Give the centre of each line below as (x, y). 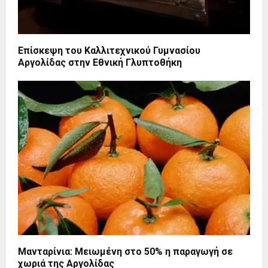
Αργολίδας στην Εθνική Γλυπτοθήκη (100, 62)
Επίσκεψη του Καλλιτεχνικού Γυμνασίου (109, 50)
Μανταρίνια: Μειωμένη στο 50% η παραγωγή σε (125, 252)
